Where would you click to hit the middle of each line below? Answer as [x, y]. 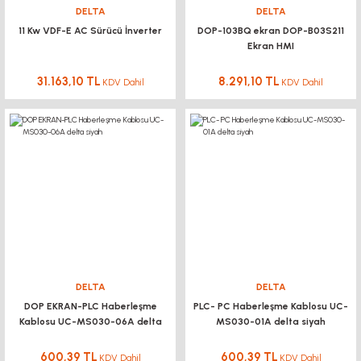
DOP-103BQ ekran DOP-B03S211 [271, 30]
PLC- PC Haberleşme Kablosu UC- [271, 306]
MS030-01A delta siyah [271, 321]
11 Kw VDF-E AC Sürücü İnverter [90, 30]
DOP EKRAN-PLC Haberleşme [90, 306]
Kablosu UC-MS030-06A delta [90, 321]
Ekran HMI [271, 46]
